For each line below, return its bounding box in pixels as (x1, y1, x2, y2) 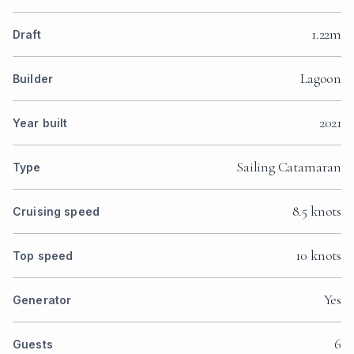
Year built (13, 116, 68, 130)
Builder (13, 72, 53, 86)
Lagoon (300, 70, 341, 88)
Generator (13, 293, 72, 307)
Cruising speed (13, 205, 100, 219)
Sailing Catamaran (236, 158, 341, 176)
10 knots (296, 247, 341, 265)
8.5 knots (292, 202, 341, 220)
